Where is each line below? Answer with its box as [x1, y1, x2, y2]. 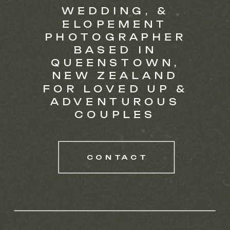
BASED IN [73, 44, 157, 55]
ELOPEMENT [62, 17, 169, 30]
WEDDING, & [61, 5, 169, 17]
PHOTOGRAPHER [45, 31, 186, 43]
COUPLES [74, 108, 157, 120]
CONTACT [86, 153, 147, 161]
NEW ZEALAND [52, 69, 179, 82]
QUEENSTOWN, [50, 56, 180, 68]
